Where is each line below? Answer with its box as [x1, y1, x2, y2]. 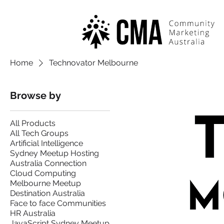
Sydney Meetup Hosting [10, 148, 99, 158]
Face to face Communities [10, 198, 106, 208]
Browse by [10, 89, 61, 101]
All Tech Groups [10, 128, 68, 138]
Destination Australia [10, 188, 85, 198]
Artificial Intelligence [10, 138, 83, 148]
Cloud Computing [10, 168, 76, 178]
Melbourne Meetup [10, 178, 81, 188]
